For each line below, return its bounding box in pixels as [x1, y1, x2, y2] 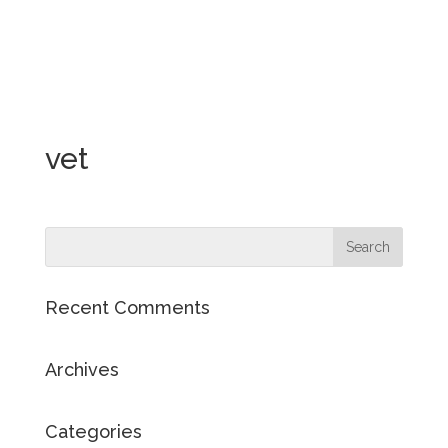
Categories [44, 421, 142, 442]
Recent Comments [44, 297, 210, 318]
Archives [44, 359, 119, 380]
